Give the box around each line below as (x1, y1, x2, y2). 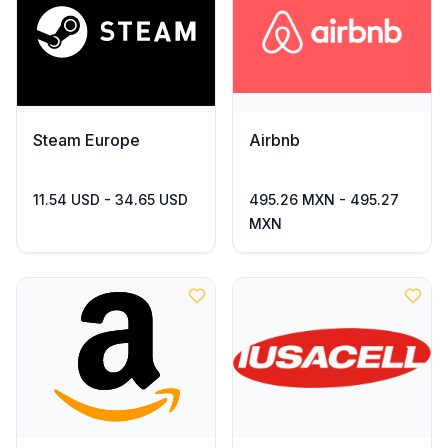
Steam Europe (33, 130, 140, 150)
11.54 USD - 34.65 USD (33, 191, 188, 208)
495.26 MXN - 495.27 (249, 191, 399, 208)
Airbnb (249, 130, 300, 150)
